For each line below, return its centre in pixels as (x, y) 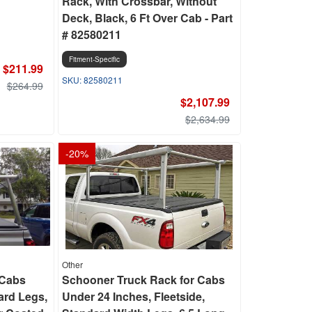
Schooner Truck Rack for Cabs (143, 280)
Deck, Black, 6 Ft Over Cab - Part (147, 18)
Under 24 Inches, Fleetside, (133, 296)
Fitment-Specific (94, 59)
